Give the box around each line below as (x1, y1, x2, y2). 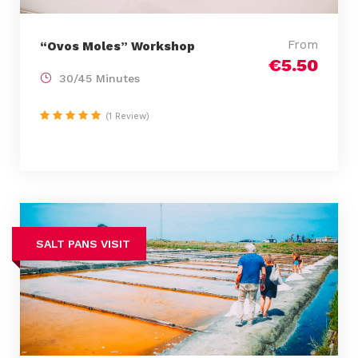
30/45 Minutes (59, 72, 140, 86)
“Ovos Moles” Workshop (40, 39, 195, 54)
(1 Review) (105, 111, 149, 122)
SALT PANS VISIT (36, 237, 130, 251)
